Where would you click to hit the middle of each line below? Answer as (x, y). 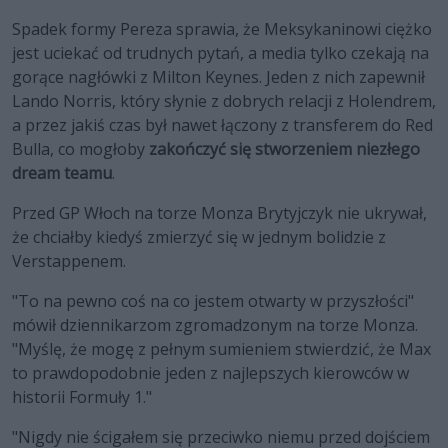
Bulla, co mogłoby (80, 149)
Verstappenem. (69, 261)
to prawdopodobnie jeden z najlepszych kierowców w (210, 373)
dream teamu (62, 173)
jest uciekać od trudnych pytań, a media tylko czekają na (220, 53)
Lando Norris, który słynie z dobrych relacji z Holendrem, (224, 101)
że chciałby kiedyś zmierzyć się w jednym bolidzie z (199, 237)
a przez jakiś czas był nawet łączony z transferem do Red (222, 125)
